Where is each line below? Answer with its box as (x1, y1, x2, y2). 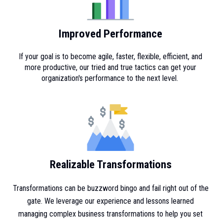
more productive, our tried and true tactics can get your (25, 62, 196, 72)
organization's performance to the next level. (41, 73, 180, 83)
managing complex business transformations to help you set (18, 209, 203, 219)
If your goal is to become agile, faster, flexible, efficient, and (19, 51, 202, 61)
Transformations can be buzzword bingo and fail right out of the (12, 183, 209, 193)
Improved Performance (59, 27, 162, 40)
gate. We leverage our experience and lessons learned (27, 196, 194, 206)
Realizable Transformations (49, 157, 172, 171)
